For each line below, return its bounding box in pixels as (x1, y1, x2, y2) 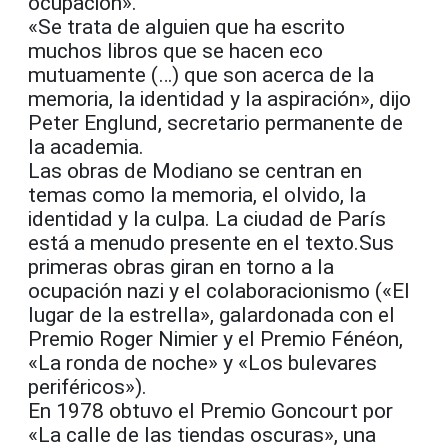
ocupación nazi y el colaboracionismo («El (28, 279, 410, 304)
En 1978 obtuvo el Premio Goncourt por (28, 399, 393, 424)
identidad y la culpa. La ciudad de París (28, 207, 386, 232)
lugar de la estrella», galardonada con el (28, 303, 395, 328)
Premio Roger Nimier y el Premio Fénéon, (28, 327, 403, 352)
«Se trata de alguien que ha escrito (28, 15, 345, 40)
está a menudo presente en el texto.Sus (28, 231, 394, 256)
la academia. (28, 135, 144, 160)
